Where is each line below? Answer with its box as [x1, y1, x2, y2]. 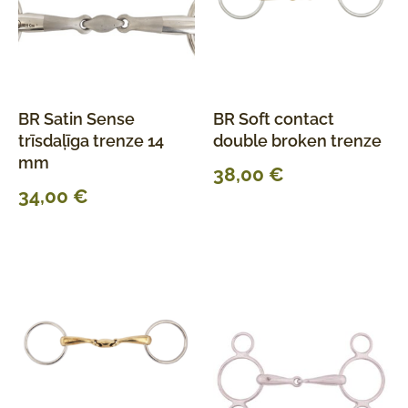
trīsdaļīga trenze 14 [18, 130, 164, 150]
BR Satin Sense [18, 108, 135, 128]
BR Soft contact [213, 108, 334, 128]
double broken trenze [213, 130, 382, 150]
